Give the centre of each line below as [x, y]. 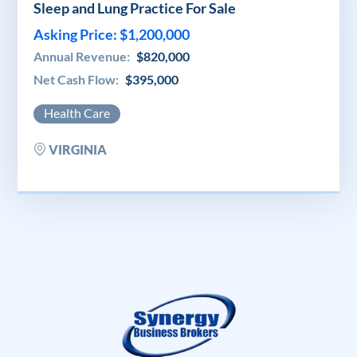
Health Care [77, 112]
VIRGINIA [76, 149]
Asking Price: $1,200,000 [112, 34]
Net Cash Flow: [77, 79]
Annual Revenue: [83, 56]
